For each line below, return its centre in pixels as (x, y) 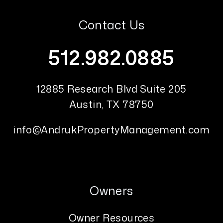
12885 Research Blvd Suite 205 (111, 89)
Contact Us (111, 25)
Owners (111, 191)
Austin (86, 104)
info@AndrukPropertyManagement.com (111, 129)
